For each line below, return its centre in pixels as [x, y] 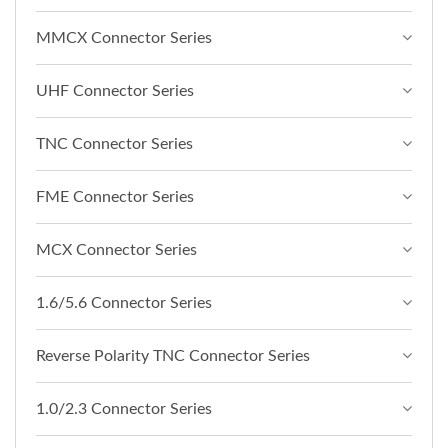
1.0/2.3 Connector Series [124, 408]
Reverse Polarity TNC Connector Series [173, 355]
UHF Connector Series [115, 90]
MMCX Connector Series [124, 37]
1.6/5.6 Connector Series [124, 302]
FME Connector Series [115, 196]
